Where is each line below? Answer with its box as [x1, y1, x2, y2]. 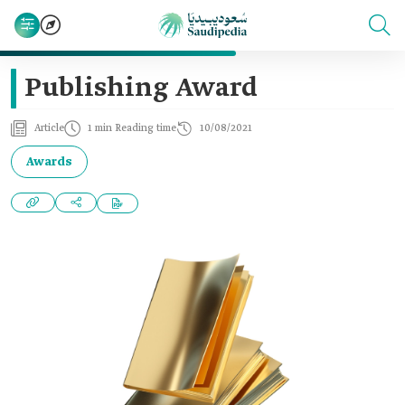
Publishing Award [24, 71, 258, 106]
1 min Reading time [88, 122, 176, 135]
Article [34, 122, 64, 135]
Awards [26, 154, 72, 170]
